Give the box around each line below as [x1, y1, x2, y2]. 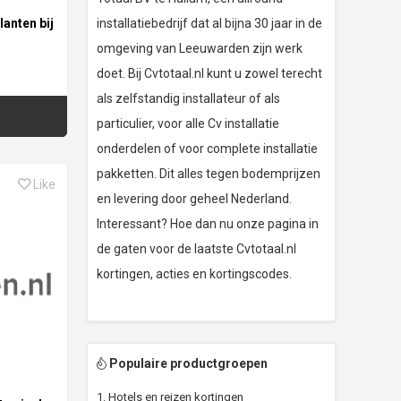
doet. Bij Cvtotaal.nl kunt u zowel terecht [97, 66, 322, 81]
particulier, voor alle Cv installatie [97, 116, 279, 132]
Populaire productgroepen [107, 356, 268, 371]
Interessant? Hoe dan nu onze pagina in [97, 217, 319, 232]
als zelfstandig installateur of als [97, 91, 280, 107]
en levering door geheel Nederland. [97, 192, 292, 207]
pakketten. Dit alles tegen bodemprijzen [97, 166, 320, 182]
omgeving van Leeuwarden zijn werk [97, 41, 303, 56]
